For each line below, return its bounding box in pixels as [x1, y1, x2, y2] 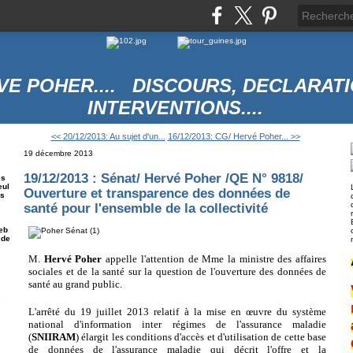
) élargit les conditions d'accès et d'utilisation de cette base [76, 330, 326, 343]
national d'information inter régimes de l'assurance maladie [28, 318, 326, 330]
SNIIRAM [32, 330, 76, 343]
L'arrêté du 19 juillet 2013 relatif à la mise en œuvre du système [28, 305, 326, 318]
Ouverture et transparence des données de [24, 186, 290, 201]
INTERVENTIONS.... [87, 97, 263, 118]
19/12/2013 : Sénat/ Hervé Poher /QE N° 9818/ [24, 171, 303, 186]
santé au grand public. [28, 278, 122, 291]
